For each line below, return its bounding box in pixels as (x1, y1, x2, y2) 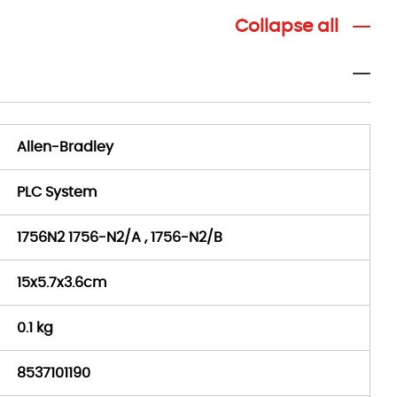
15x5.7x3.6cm (17, 276, 106, 290)
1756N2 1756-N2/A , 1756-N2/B (17, 230, 222, 245)
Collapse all (235, 18, 339, 35)
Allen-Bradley (17, 140, 113, 154)
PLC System (17, 185, 97, 199)
